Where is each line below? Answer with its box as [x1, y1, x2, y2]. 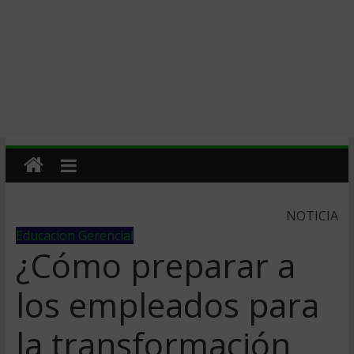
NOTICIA [286, 207, 339, 224]
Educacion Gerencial [15, 227, 134, 244]
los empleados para [15, 282, 319, 327]
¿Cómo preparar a [15, 243, 296, 288]
